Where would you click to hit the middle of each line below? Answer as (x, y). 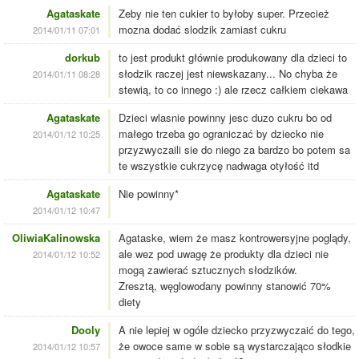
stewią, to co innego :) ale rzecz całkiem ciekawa (233, 90)
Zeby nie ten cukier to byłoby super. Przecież (224, 14)
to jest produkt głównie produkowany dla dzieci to (233, 58)
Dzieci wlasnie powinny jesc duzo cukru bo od (225, 118)
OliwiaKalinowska (56, 238)
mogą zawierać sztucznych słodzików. (208, 270)
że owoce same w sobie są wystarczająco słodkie (235, 346)
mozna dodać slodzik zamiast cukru (202, 30)
